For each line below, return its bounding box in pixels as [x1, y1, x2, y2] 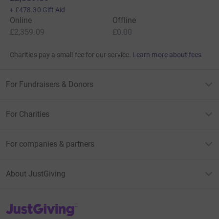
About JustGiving [6, 169, 66, 179]
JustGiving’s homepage [5, 202, 76, 211]
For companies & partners [6, 139, 94, 149]
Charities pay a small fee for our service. [10, 51, 131, 59]
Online [10, 16, 32, 25]
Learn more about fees [132, 51, 202, 59]
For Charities [6, 109, 49, 119]
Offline [112, 16, 136, 25]
